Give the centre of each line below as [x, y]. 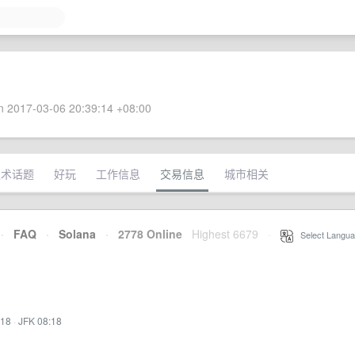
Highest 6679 [225, 234]
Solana [77, 234]
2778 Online [145, 234]
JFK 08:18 [40, 321]
